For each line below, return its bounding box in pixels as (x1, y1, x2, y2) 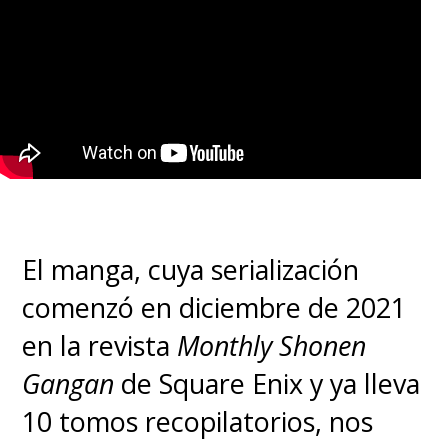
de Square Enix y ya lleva (121, 364, 421, 402)
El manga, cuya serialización (22, 250, 360, 288)
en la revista (22, 326, 171, 364)
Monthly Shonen (177, 326, 367, 364)
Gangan (22, 364, 115, 402)
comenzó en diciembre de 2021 (22, 288, 407, 326)
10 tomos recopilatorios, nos (22, 402, 374, 440)
